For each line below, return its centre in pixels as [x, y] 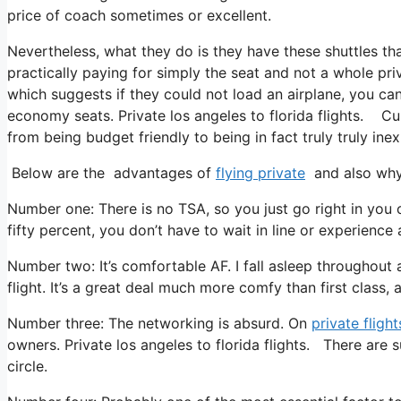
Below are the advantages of [111, 172]
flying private [260, 172]
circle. [27, 366]
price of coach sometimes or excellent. [139, 15]
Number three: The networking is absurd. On [159, 323]
